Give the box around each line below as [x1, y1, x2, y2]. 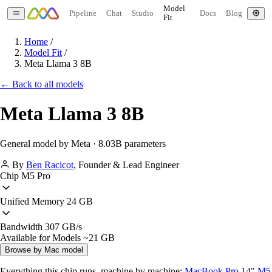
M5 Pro [19, 170, 50, 181]
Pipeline [69, 8, 97, 18]
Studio [131, 8, 154, 18]
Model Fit [24, 47, 62, 58]
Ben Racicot [26, 159, 73, 170]
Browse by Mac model [5, 245, 83, 254]
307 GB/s [42, 221, 82, 232]
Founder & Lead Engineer [78, 159, 179, 170]
